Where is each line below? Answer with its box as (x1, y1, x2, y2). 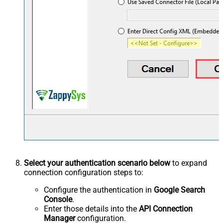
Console (44, 195, 72, 205)
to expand (170, 158, 207, 168)
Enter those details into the (44, 204, 139, 214)
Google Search (154, 185, 205, 195)
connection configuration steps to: (24, 168, 143, 178)
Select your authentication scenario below (24, 158, 170, 168)
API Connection (139, 204, 193, 214)
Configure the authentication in (44, 185, 154, 195)
